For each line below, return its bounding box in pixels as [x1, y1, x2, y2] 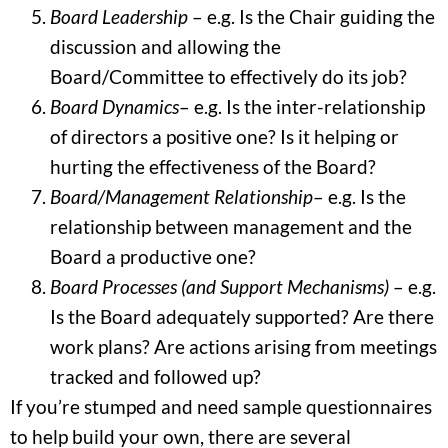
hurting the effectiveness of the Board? [50, 154, 376, 178]
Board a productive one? [50, 244, 256, 268]
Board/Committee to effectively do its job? [50, 64, 407, 88]
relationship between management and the [50, 214, 412, 238]
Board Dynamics [50, 94, 179, 118]
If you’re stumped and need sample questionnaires [10, 394, 432, 418]
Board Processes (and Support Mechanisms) [50, 274, 389, 298]
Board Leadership [50, 4, 192, 28]
